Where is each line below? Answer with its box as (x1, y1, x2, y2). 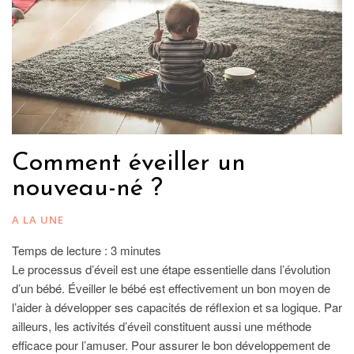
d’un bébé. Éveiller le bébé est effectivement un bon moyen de (12, 279, 330, 296)
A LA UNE (12, 212, 64, 227)
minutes (120, 241, 161, 258)
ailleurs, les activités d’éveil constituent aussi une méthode (12, 317, 311, 334)
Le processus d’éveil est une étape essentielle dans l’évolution (12, 260, 330, 277)
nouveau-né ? (12, 175, 171, 201)
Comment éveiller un (12, 150, 246, 176)
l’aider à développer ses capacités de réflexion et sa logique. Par (12, 298, 342, 315)
